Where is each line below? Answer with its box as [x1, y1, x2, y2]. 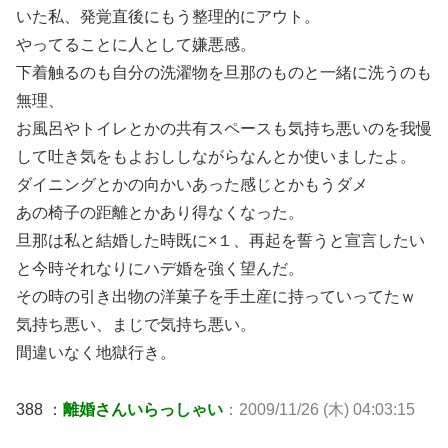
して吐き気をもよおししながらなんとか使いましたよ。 [16, 148, 416, 166]
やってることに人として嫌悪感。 [16, 36, 256, 54]
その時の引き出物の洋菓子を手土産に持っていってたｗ [16, 288, 416, 306]
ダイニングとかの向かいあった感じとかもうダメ [16, 176, 368, 194]
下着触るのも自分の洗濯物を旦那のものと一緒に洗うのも [16, 64, 432, 82]
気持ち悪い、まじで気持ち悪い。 [16, 316, 256, 334]
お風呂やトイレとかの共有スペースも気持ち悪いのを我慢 [16, 120, 432, 138]
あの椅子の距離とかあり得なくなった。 [16, 204, 304, 222]
